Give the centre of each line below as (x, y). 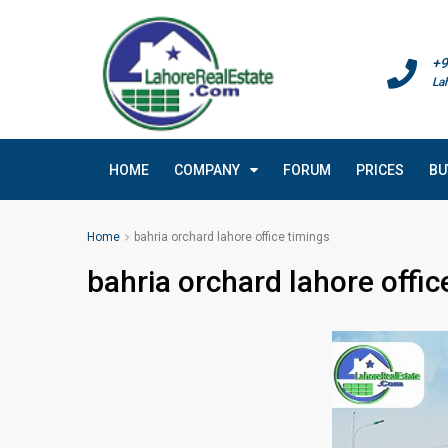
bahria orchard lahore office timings (232, 237)
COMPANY (207, 170)
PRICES (380, 170)
